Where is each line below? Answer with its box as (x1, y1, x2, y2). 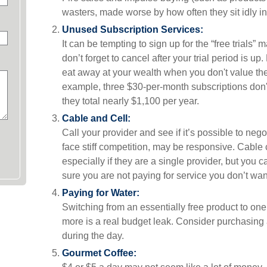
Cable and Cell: (62, 113, 131, 123)
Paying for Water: (62, 188, 139, 198)
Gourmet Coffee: (62, 248, 136, 258)
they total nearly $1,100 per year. (62, 96, 199, 106)
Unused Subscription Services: (62, 24, 203, 35)
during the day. (62, 231, 124, 241)
